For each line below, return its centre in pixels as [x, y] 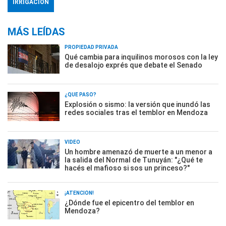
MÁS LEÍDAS [36, 32]
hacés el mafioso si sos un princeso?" [127, 168]
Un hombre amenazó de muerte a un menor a [138, 152]
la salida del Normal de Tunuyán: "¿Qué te [134, 160]
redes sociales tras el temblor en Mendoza [136, 113]
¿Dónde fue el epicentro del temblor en [129, 203]
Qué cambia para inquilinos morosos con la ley [141, 57]
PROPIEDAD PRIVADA [91, 47]
